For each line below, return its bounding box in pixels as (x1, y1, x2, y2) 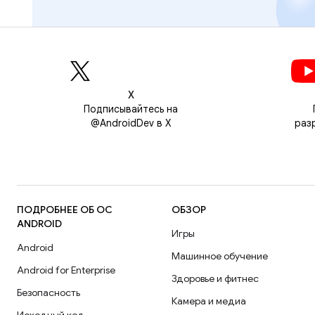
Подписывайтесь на (84, 103, 178, 116)
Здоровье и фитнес (172, 272, 259, 285)
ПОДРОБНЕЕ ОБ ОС (17, 203, 112, 217)
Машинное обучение (172, 250, 268, 263)
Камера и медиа (172, 295, 246, 308)
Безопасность (17, 286, 80, 300)
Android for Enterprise (17, 264, 115, 277)
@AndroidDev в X (91, 117, 171, 130)
